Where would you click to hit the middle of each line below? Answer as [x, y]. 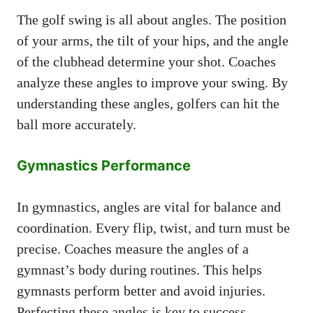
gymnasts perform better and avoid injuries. [141, 290]
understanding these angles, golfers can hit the [148, 103]
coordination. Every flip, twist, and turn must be [153, 227]
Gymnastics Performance [104, 165]
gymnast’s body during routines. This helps [139, 269]
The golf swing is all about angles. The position [152, 19]
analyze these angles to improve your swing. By [152, 82]
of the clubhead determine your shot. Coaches [146, 61]
